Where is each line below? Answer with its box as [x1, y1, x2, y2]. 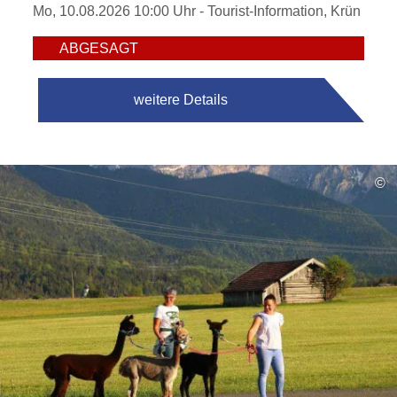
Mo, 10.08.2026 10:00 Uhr [33, 4, 197, 19]
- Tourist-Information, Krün [196, 4, 362, 19]
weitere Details [134, 92, 229, 107]
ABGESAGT [59, 41, 139, 56]
